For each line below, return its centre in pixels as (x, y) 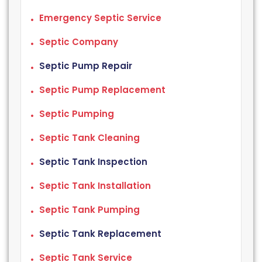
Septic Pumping (77, 113)
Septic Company (79, 42)
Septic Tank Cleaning (89, 137)
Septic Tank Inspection (93, 161)
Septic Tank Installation (95, 185)
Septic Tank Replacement (100, 233)
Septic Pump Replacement (102, 89)
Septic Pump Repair (86, 65)
